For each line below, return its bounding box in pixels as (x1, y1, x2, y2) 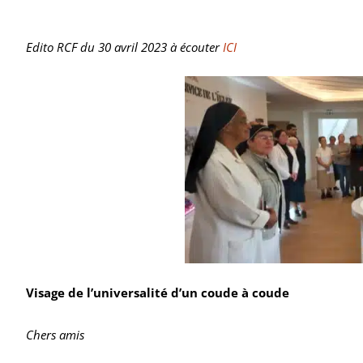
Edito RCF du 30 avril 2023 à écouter (26, 39, 223, 55)
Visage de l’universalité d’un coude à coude (26, 284, 289, 301)
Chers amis (26, 327, 84, 344)
